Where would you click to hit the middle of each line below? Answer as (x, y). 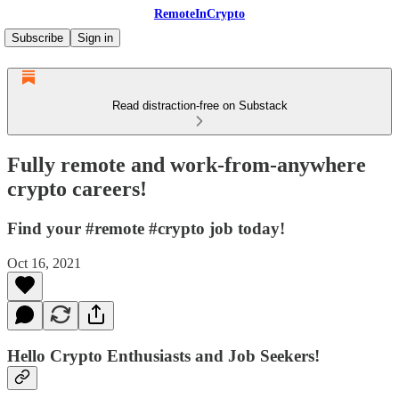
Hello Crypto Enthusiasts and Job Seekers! (163, 356)
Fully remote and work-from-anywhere (187, 164)
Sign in (95, 38)
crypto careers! (77, 188)
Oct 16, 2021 (44, 263)
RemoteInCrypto (199, 14)
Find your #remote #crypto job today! (146, 228)
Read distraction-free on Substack (199, 106)
